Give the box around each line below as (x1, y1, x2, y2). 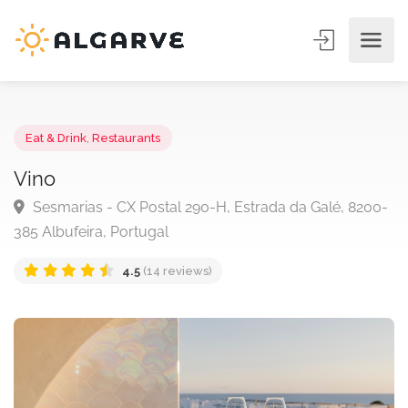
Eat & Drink (27, 142, 95, 158)
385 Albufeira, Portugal (15, 242, 184, 261)
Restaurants (99, 142, 175, 158)
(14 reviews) (152, 286, 231, 302)
